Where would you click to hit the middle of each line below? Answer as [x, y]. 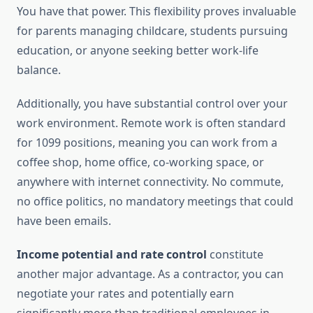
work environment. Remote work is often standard [151, 123]
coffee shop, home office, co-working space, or [140, 162]
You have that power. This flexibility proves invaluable [156, 12]
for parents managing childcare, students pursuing [152, 31]
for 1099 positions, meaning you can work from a [147, 143]
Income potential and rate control [112, 255]
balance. [39, 70]
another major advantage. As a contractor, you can [150, 274]
